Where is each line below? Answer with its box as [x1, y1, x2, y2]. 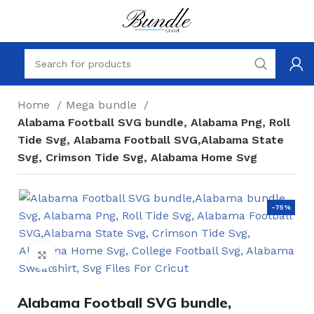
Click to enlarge [56, 250, 129, 260]
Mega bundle [66, 98, 140, 111]
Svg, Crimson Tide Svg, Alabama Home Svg [18, 151, 257, 164]
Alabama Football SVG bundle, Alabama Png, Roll [18, 116, 290, 129]
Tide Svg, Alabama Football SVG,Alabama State [18, 133, 284, 146]
